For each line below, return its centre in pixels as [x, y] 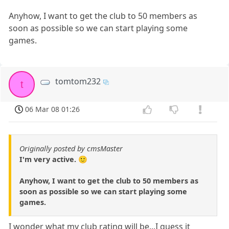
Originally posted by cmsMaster [71, 149]
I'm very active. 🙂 [53, 159]
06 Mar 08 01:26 [53, 109]
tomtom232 [78, 82]
